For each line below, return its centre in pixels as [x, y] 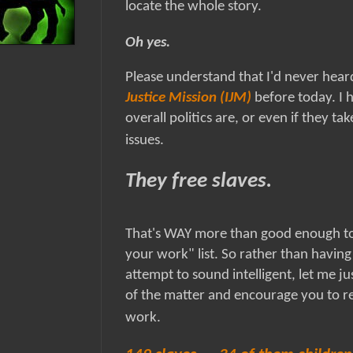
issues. [145, 141]
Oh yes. [148, 43]
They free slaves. [199, 182]
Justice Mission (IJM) [188, 98]
